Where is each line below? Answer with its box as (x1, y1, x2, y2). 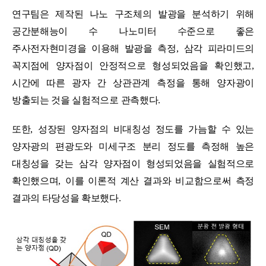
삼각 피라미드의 (183, 43, 255, 53)
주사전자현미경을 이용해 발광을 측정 (12, 43, 176, 53)
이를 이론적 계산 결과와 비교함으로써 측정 (65, 175, 255, 186)
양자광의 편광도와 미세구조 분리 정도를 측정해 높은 (12, 141, 254, 151)
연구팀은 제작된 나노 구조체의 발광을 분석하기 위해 (12, 8, 254, 19)
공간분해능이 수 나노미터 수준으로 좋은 (12, 26, 254, 36)
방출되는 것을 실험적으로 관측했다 (12, 94, 159, 105)
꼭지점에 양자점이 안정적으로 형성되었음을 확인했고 (12, 60, 252, 71)
